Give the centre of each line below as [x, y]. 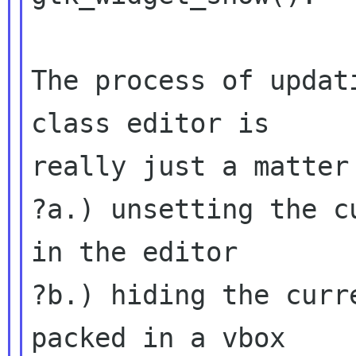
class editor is [151, 123]
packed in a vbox [159, 338]
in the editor [135, 252]
